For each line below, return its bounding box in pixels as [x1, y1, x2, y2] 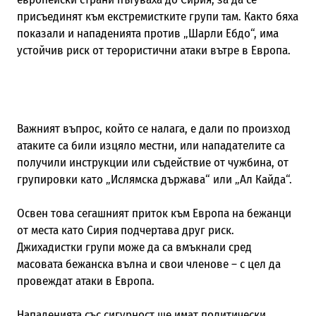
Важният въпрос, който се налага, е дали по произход [16, 121, 291, 136]
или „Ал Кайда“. [209, 171, 292, 187]
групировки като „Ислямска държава [16, 171, 205, 187]
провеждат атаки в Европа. [16, 273, 154, 288]
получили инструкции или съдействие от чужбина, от [16, 154, 288, 170]
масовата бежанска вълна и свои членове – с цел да [16, 256, 281, 272]
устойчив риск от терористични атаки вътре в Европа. [16, 42, 291, 58]
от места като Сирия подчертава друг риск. [16, 222, 234, 238]
